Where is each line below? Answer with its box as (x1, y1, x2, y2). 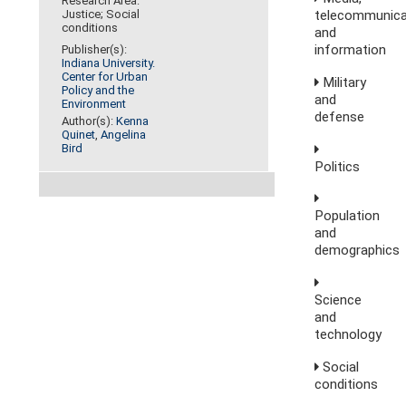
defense (314, 108, 365, 125)
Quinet (62, 128, 96, 142)
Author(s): (62, 114, 117, 129)
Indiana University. (62, 56, 156, 71)
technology (314, 325, 382, 343)
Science (314, 291, 362, 308)
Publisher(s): (62, 43, 128, 57)
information (314, 42, 387, 59)
